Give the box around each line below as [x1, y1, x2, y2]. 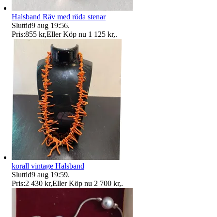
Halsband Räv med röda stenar [12, 12, 106, 21]
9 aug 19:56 [31, 21, 68, 30]
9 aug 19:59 [31, 170, 68, 179]
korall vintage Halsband [12, 161, 84, 170]
